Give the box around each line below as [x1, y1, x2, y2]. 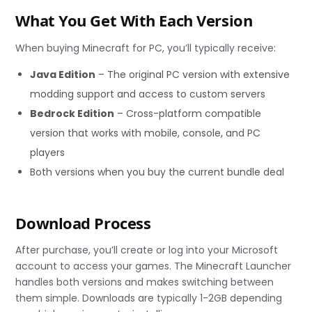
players [30, 145, 65, 159]
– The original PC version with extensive [95, 67, 290, 81]
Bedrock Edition [30, 106, 115, 120]
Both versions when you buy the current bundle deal [30, 164, 285, 179]
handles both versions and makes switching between [15, 274, 274, 289]
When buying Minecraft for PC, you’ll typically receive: [15, 40, 276, 55]
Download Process [15, 212, 151, 233]
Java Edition [30, 67, 96, 81]
